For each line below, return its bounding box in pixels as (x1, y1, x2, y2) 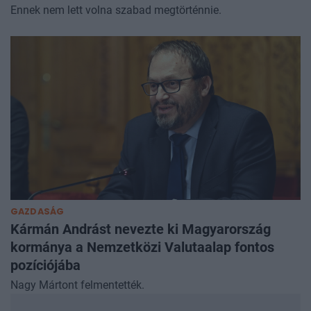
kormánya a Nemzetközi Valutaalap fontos (10, 238, 274, 255)
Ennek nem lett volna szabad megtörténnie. (10, 3, 221, 17)
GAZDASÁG (10, 205, 65, 217)
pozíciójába (10, 256, 81, 274)
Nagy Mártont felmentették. (10, 278, 144, 292)
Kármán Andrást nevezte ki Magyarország (10, 220, 271, 237)
